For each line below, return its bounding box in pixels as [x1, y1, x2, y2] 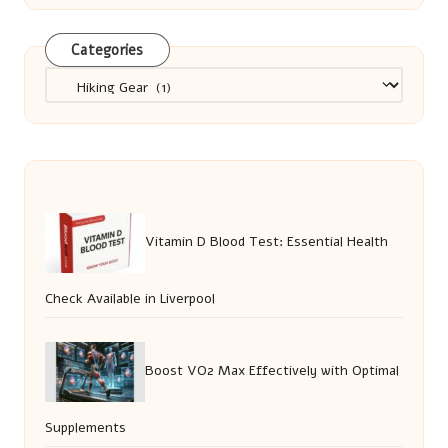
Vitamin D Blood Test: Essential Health [145, 232, 388, 252]
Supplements [45, 418, 126, 438]
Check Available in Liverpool [45, 289, 215, 309]
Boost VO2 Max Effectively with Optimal [145, 361, 399, 381]
